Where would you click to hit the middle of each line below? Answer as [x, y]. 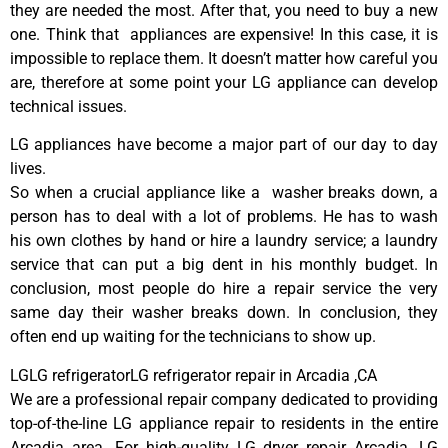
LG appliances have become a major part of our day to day [224, 145]
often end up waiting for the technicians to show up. [193, 337]
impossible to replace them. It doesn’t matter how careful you [224, 58]
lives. [28, 169]
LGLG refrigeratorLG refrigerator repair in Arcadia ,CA [193, 375]
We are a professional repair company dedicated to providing [224, 399]
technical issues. [68, 106]
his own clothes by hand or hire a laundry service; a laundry [224, 241]
